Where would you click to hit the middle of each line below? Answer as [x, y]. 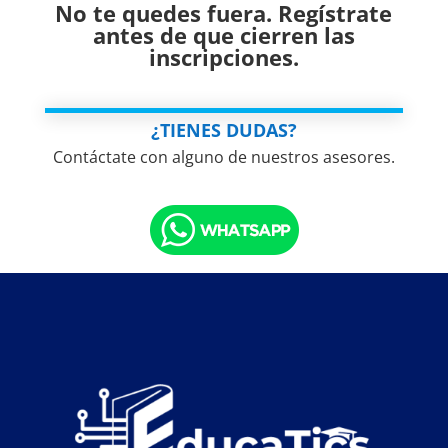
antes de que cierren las [223, 35]
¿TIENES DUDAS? [223, 130]
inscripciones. [223, 57]
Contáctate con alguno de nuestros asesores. [223, 157]
